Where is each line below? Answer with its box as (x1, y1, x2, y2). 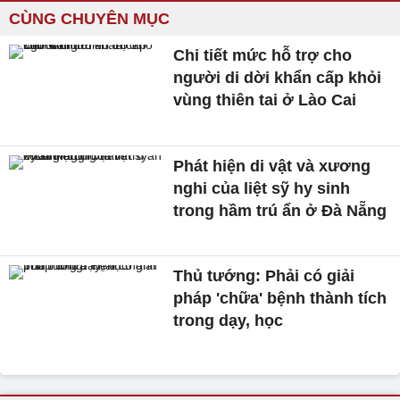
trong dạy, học (173, 312, 284, 330)
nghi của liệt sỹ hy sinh (173, 179, 351, 197)
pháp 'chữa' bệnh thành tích (173, 289, 387, 308)
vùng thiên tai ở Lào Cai (173, 91, 357, 109)
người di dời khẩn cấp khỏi (173, 69, 382, 87)
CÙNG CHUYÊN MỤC (9, 10, 170, 28)
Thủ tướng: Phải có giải (173, 267, 355, 286)
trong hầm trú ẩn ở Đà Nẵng (173, 201, 387, 220)
